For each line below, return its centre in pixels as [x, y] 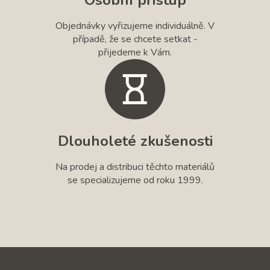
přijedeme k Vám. [135, 52]
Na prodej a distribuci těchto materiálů [135, 167]
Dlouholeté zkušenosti [135, 141]
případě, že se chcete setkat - [135, 39]
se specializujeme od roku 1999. [135, 180]
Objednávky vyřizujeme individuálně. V [135, 26]
